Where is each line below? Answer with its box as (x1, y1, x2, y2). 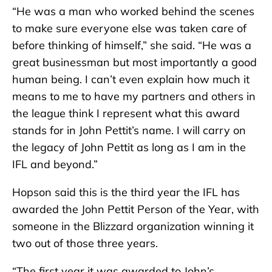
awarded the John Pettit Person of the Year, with (12, 202, 259, 217)
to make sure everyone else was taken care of (12, 21, 246, 36)
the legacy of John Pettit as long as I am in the (12, 140, 246, 155)
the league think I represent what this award (12, 106, 240, 121)
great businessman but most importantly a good (12, 55, 257, 70)
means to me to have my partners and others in (12, 89, 256, 104)
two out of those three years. (12, 236, 158, 251)
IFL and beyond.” (12, 157, 98, 172)
